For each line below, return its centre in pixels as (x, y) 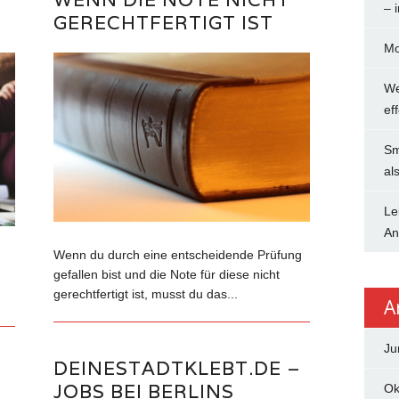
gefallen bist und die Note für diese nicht (167, 275)
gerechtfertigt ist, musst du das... (146, 294)
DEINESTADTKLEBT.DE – (178, 368)
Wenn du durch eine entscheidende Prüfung (178, 255)
